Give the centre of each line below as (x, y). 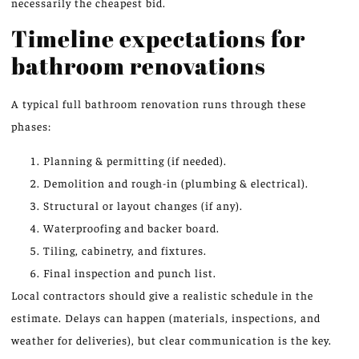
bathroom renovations (139, 66)
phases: (31, 126)
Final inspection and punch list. (130, 272)
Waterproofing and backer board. (131, 227)
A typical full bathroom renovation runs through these (159, 104)
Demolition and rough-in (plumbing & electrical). (176, 182)
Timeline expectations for (158, 38)
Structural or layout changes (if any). (143, 205)
